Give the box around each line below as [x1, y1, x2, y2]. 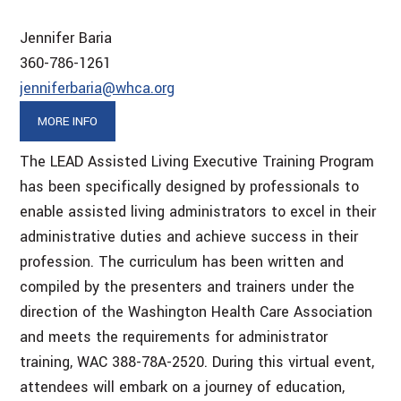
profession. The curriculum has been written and [20, 251, 345, 272]
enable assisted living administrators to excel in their [20, 200, 377, 222]
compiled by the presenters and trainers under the [20, 276, 355, 297]
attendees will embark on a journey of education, [20, 376, 346, 397]
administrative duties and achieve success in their [20, 226, 359, 247]
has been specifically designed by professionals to [20, 175, 360, 197]
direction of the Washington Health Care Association [20, 301, 373, 322]
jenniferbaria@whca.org [20, 77, 175, 98]
